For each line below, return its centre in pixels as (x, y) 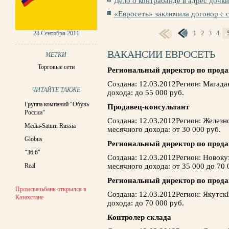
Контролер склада (139, 217)
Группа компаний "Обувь (57, 104)
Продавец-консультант (148, 107)
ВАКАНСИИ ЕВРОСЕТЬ (161, 54)
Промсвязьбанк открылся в (51, 189)
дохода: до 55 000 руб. (146, 93)
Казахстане (29, 197)
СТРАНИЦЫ (125, 36)
